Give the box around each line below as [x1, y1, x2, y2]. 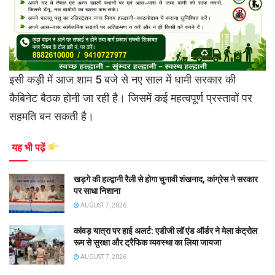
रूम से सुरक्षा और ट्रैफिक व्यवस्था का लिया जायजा [74, 238, 221, 248]
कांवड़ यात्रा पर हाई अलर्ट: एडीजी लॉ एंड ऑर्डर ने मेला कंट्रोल [74, 226, 257, 236]
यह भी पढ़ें [12, 141, 48, 153]
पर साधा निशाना [74, 185, 120, 196]
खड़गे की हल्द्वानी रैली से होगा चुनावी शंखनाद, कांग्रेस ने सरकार [74, 174, 258, 184]
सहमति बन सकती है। [9, 109, 94, 123]
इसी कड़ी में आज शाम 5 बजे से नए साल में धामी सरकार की [9, 72, 236, 86]
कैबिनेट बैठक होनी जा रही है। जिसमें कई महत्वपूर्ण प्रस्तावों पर [9, 91, 252, 104]
